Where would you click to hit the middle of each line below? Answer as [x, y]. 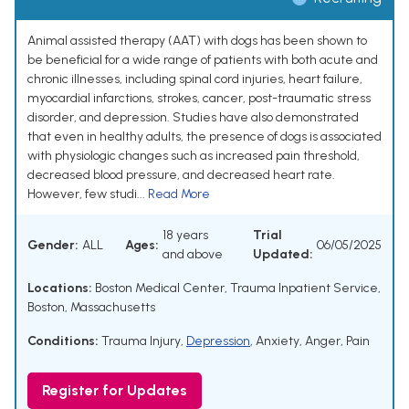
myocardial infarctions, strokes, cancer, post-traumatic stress [199, 99]
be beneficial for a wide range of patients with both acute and [203, 60]
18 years [185, 236]
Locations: [60, 288]
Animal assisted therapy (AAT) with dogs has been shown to [197, 41]
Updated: [283, 255]
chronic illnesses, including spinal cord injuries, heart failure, [195, 79]
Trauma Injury [141, 341]
